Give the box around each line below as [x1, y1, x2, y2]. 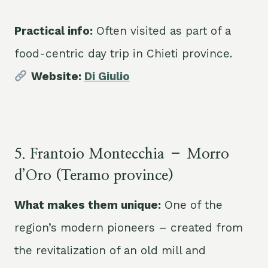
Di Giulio [84, 69, 130, 84]
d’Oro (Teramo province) [14, 169, 173, 184]
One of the [161, 198, 223, 212]
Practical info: [14, 24, 93, 38]
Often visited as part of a [93, 24, 231, 38]
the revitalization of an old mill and [14, 243, 206, 258]
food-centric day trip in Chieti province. [14, 47, 232, 61]
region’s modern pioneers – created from [14, 221, 243, 235]
